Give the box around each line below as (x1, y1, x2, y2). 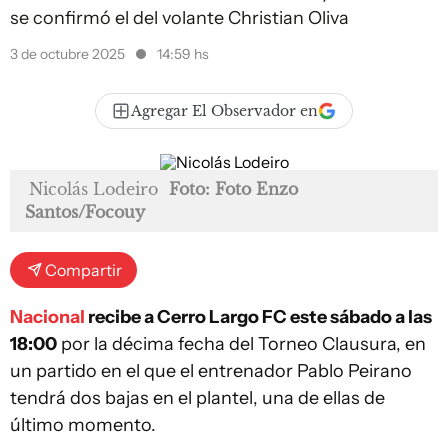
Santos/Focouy (25, 202, 145, 222)
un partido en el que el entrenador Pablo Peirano (10, 360, 412, 382)
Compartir (45, 260, 122, 280)
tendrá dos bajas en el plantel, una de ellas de (10, 387, 385, 409)
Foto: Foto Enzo (169, 179, 298, 199)
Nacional (10, 306, 85, 328)
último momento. (10, 414, 156, 436)
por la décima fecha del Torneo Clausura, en (57, 333, 426, 355)
